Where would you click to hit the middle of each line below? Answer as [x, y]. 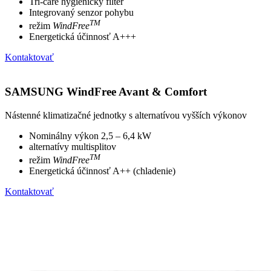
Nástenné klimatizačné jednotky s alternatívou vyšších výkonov [126, 115]
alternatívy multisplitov [73, 146]
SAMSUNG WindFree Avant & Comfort [106, 91]
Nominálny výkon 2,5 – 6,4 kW [90, 135]
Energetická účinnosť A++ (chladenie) [102, 171]
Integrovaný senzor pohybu [81, 12]
